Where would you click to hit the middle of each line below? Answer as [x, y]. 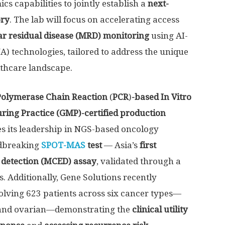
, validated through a [139, 161]
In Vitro [175, 97]
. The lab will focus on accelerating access [94, 20]
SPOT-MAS [63, 145]
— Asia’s [122, 145]
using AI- [168, 36]
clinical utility [160, 209]
